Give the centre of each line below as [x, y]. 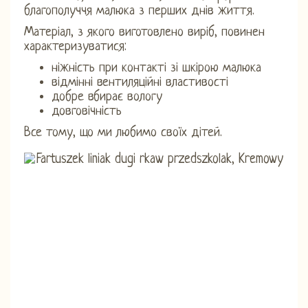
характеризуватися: [75, 47]
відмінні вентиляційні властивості [140, 82]
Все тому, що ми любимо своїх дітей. [123, 133]
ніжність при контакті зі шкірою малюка [156, 68]
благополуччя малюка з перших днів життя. [139, 11]
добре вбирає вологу [107, 97]
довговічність [87, 111]
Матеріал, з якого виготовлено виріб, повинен [144, 32]
